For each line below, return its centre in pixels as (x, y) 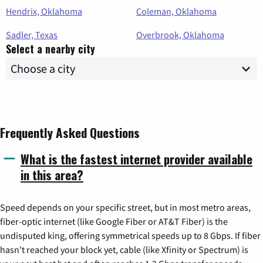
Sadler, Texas (32, 35)
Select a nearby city (50, 49)
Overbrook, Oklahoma (180, 35)
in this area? (52, 175)
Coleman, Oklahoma (176, 11)
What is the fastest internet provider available (136, 159)
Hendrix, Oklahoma (44, 11)
